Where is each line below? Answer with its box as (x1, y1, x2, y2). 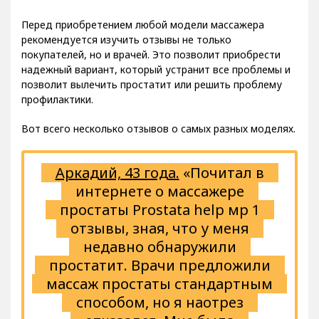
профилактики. (21, 93, 93, 107)
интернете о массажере (75, 182, 244, 202)
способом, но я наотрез (75, 293, 244, 313)
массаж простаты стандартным (46, 274, 273, 294)
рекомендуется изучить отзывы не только (21, 33, 231, 47)
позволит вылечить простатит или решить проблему (21, 78, 282, 92)
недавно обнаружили (83, 237, 236, 257)
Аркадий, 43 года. (55, 163, 179, 183)
